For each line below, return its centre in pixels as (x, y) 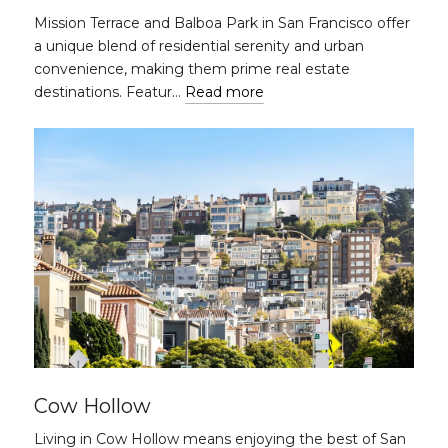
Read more (224, 92)
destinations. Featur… (109, 92)
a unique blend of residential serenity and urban (199, 46)
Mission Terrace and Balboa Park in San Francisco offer (222, 23)
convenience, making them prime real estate (192, 69)
